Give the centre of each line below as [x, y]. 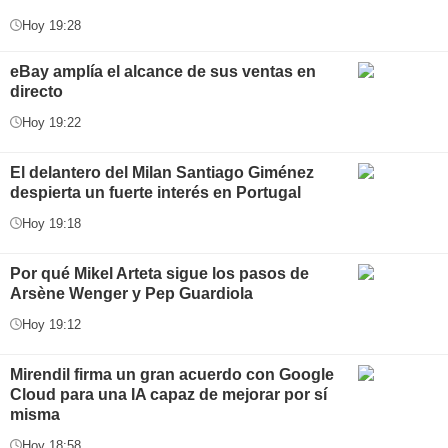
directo [36, 91]
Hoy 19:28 [51, 25]
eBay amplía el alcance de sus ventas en [163, 71]
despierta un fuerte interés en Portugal [155, 192]
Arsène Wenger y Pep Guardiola [131, 293]
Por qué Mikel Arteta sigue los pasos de [159, 273]
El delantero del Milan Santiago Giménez [162, 172]
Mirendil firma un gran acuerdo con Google [172, 374]
